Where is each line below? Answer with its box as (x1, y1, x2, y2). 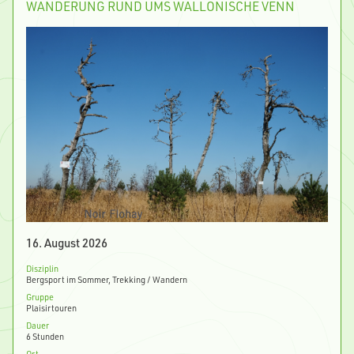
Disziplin (26, 262, 58, 275)
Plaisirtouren (26, 302, 77, 314)
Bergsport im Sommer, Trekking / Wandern (26, 273, 187, 286)
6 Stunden (26, 330, 64, 343)
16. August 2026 (26, 235, 107, 251)
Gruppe (26, 291, 54, 303)
